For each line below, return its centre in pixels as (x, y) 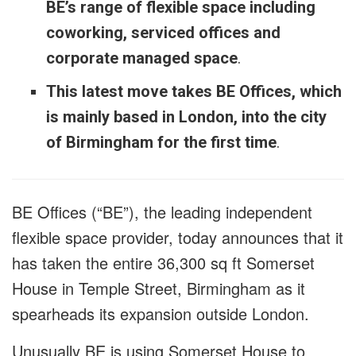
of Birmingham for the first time (161, 143)
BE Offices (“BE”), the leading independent (162, 212)
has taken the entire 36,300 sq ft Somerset (163, 263)
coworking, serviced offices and (163, 33)
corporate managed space (141, 58)
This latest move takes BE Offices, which (193, 92)
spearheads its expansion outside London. (161, 314)
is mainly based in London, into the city (186, 117)
